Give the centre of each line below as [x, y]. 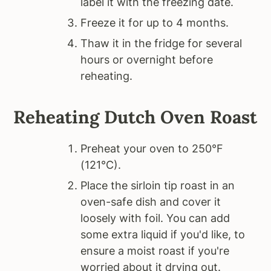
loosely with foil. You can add [155, 218]
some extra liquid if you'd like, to [163, 235]
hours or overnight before [147, 60]
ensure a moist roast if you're [155, 251]
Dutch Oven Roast [181, 117]
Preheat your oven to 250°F [152, 149]
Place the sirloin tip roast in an [158, 186]
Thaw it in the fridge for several [162, 44]
